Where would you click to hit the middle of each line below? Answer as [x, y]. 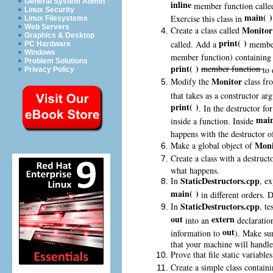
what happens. [195, 169]
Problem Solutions [56, 61]
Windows [40, 52]
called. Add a [195, 43]
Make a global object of [213, 145]
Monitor [227, 81]
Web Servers [47, 27]
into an [197, 219]
